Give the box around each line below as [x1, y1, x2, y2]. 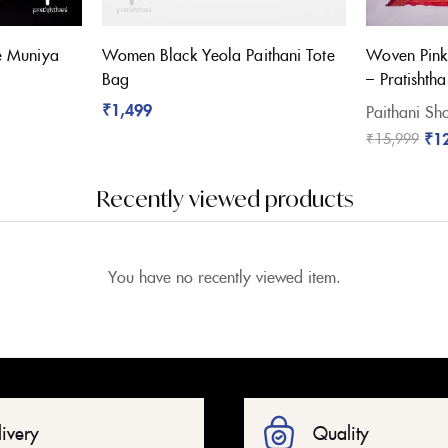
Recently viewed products [95, 185, 353, 213]
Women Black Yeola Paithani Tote [101, 43, 335, 66]
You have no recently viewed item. [107, 265, 341, 288]
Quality [313, 420, 369, 446]
